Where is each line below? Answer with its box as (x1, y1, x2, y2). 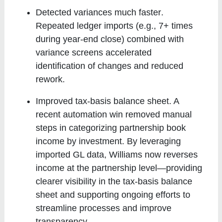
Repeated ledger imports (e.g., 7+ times (36, 20, 193, 31)
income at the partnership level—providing (36, 163, 203, 173)
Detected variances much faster (36, 7, 162, 17)
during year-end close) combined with (36, 34, 184, 44)
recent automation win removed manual (36, 109, 192, 119)
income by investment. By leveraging (36, 136, 181, 146)
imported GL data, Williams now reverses (36, 149, 198, 160)
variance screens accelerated (36, 47, 152, 57)
